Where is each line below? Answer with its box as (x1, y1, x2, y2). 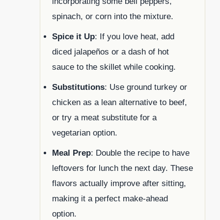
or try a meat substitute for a (52, 113, 157, 123)
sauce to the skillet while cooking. (52, 62, 176, 72)
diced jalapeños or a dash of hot (52, 47, 169, 57)
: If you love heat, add (95, 32, 174, 42)
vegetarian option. (52, 128, 117, 138)
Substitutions (52, 82, 105, 92)
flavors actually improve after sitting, (52, 179, 186, 189)
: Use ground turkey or (105, 82, 187, 92)
